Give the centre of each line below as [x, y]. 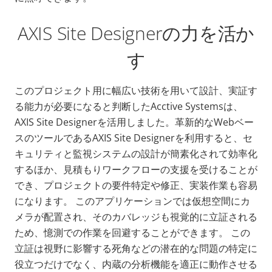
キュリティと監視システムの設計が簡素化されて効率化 [136, 153]
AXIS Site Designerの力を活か [136, 33]
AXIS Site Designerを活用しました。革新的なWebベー [134, 122]
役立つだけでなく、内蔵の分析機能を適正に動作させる [136, 264]
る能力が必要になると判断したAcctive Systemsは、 [129, 106]
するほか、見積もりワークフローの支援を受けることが [136, 169]
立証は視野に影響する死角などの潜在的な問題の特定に [136, 248]
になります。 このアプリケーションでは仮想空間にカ [132, 201]
